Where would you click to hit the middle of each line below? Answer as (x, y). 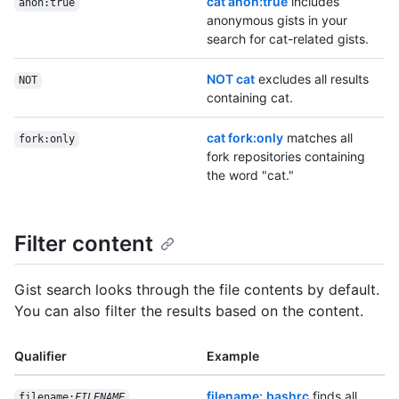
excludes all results (312, 79)
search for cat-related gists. (288, 39)
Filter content (84, 244)
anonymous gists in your (277, 20)
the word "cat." (250, 175)
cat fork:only (245, 138)
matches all (318, 138)
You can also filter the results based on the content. (189, 311)
